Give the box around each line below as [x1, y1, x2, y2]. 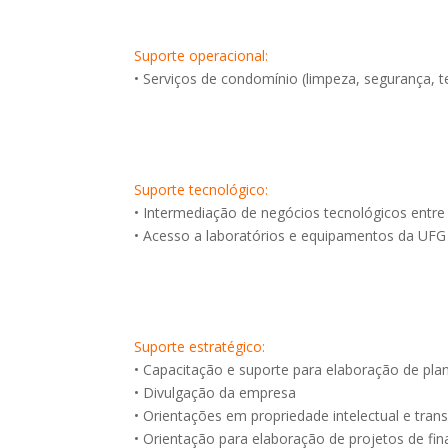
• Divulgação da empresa [134, 383, 297, 402]
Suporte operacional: [134, 46, 269, 65]
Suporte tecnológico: [134, 180, 269, 199]
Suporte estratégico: [134, 337, 266, 356]
